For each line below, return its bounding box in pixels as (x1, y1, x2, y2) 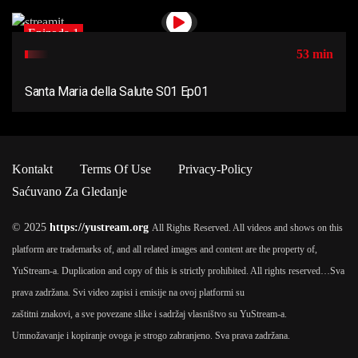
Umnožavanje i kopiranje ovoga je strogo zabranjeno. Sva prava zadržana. (12, 330, 290, 342)
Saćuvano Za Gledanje (12, 185, 127, 199)
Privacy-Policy (178, 162, 253, 177)
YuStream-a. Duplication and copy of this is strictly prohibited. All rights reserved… (12, 265, 330, 277)
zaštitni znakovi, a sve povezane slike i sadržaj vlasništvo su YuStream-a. (12, 308, 287, 320)
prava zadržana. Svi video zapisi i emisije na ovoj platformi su (12, 287, 245, 299)
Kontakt (12, 162, 53, 177)
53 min (296, 47, 333, 62)
